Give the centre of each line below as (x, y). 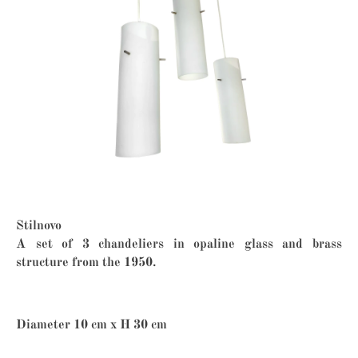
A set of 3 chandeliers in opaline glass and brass (179, 244)
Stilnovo (39, 226)
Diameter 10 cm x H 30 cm (91, 325)
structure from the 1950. (86, 263)
